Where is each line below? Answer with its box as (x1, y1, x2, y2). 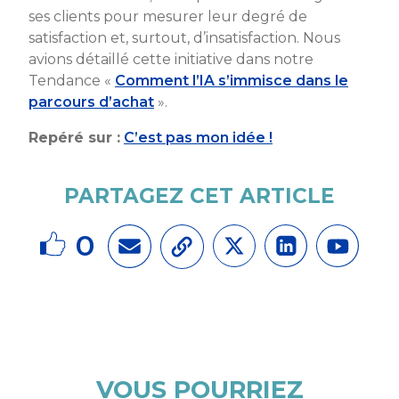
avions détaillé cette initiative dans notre (28, 50, 313, 68)
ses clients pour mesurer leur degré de (28, 7, 307, 25)
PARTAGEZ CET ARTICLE (64, 183, 335, 208)
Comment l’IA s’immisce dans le (115, 71, 348, 89)
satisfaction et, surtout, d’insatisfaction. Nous (28, 28, 340, 46)
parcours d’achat (28, 93, 154, 110)
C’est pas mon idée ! (124, 128, 273, 146)
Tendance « (28, 71, 115, 89)
